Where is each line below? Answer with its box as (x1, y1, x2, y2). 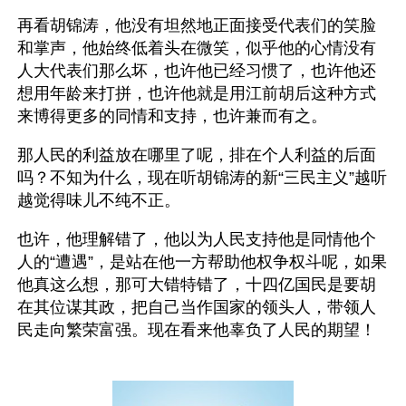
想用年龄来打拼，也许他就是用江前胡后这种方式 (17, 84, 376, 102)
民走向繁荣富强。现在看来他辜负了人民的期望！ (17, 321, 376, 339)
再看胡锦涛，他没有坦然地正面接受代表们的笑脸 (17, 16, 376, 34)
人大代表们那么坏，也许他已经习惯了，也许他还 (17, 62, 376, 80)
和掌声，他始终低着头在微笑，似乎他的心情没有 (17, 39, 376, 57)
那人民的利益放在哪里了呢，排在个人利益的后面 (17, 146, 376, 164)
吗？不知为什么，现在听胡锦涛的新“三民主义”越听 (17, 169, 387, 187)
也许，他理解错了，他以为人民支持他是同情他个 (17, 230, 376, 248)
